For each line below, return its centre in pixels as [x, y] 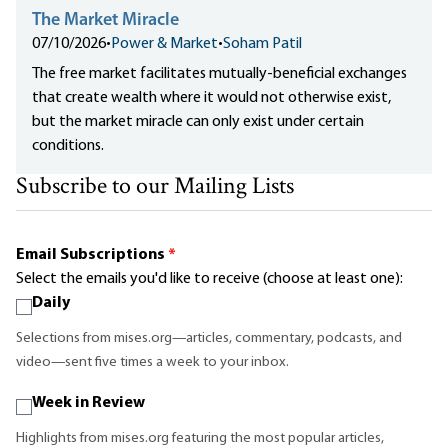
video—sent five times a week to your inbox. [152, 363]
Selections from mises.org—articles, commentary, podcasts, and [209, 339]
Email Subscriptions [92, 255]
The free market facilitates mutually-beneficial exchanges [219, 74]
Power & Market [164, 44]
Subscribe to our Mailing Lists [155, 188]
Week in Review [88, 403]
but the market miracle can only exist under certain [198, 122]
